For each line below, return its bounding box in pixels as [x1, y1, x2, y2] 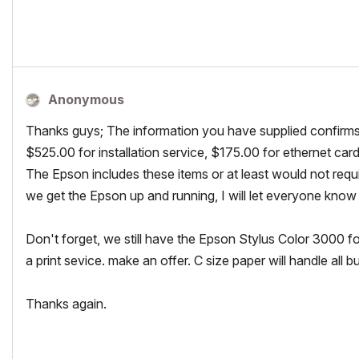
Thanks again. [26, 296, 107, 312]
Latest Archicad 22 [33, 30, 119, 42]
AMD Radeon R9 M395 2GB [33, 5, 161, 17]
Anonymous [48, 91, 124, 107]
